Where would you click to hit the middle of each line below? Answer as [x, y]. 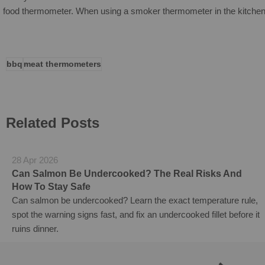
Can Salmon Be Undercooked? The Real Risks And [127, 173]
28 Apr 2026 [35, 160]
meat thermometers [62, 64]
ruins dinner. [35, 228]
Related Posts [53, 122]
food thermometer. [39, 11]
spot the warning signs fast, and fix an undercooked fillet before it [136, 214]
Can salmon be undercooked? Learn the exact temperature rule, [135, 200]
